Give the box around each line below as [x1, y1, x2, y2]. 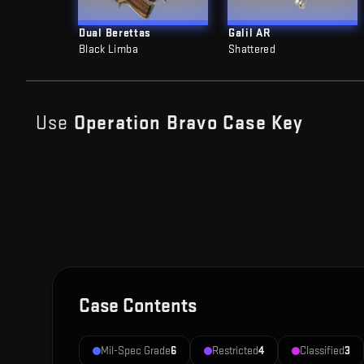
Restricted [212, 344, 258, 357]
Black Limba [79, 42, 138, 56]
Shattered [228, 42, 276, 56]
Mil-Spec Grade [101, 344, 171, 357]
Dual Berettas [79, 26, 152, 40]
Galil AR [228, 26, 271, 40]
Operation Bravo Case [73, 111, 266, 135]
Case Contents [79, 294, 197, 318]
